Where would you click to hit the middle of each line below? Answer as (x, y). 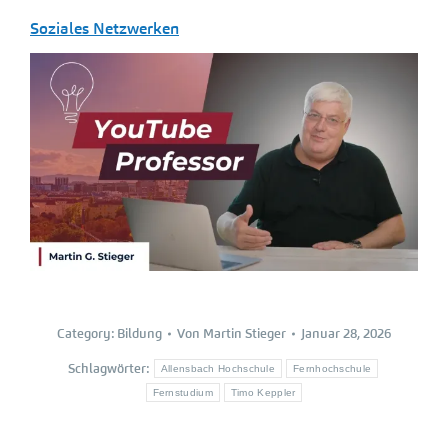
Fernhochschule (332, 369)
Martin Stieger (244, 334)
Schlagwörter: (109, 369)
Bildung (139, 334)
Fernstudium (182, 393)
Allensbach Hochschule (218, 369)
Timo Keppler (263, 393)
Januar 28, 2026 (346, 334)
